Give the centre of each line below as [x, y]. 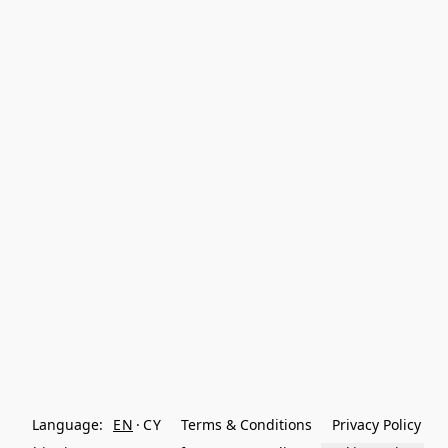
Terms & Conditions [246, 424]
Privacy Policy [376, 424]
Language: [67, 424]
